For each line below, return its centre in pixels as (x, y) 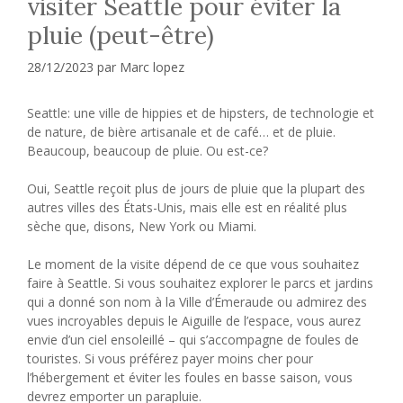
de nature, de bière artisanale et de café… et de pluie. (181, 131)
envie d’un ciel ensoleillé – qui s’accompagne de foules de (193, 339)
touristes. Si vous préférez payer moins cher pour (170, 358)
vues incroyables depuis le (104, 320)
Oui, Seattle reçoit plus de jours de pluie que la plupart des (196, 188)
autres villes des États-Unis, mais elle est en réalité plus (187, 207)
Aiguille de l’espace (236, 320)
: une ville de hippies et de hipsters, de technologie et (221, 112)
